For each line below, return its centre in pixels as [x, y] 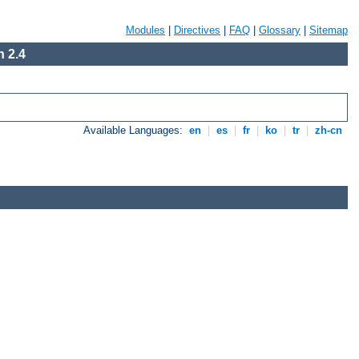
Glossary [280, 30]
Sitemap [329, 30]
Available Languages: [135, 131]
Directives [197, 30]
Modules [145, 30]
